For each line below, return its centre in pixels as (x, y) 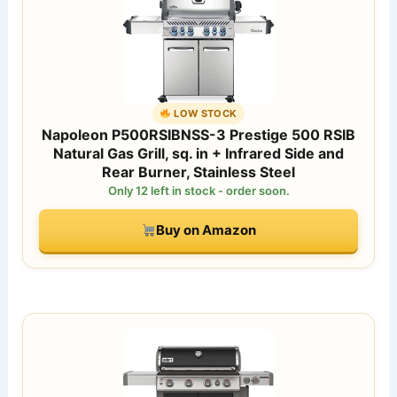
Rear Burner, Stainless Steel (198, 171)
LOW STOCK (204, 113)
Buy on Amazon (206, 230)
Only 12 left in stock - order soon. (198, 190)
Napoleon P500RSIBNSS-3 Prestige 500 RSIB (198, 134)
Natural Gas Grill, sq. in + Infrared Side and (198, 153)
